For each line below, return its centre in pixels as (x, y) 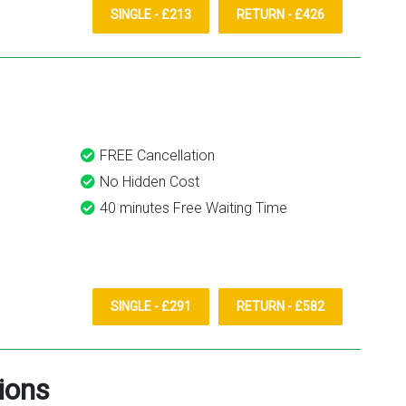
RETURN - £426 (280, 15)
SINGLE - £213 (151, 15)
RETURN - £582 (280, 307)
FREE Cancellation (157, 155)
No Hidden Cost (150, 182)
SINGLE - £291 (151, 307)
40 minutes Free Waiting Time (193, 208)
